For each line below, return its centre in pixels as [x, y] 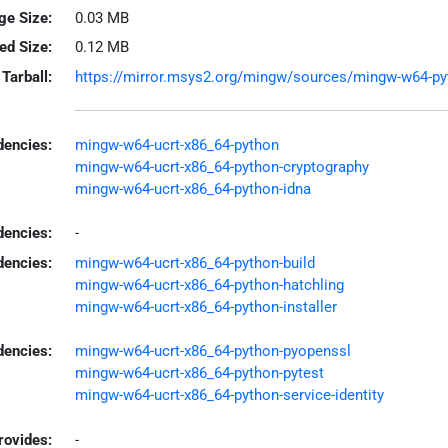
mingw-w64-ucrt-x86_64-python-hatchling [209, 284]
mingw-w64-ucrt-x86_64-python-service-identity [229, 395]
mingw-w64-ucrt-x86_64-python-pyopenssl [212, 351]
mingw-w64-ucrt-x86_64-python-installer [205, 306]
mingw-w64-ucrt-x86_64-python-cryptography [221, 166]
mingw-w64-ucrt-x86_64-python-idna [192, 188]
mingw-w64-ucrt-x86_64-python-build [194, 262]
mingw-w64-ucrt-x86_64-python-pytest [199, 373]
